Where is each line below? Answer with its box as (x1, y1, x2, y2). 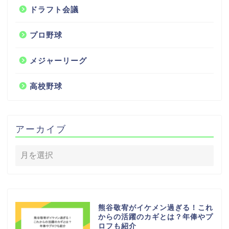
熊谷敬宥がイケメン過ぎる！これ (98, 203, 213, 212)
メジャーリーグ (30, 56, 87, 65)
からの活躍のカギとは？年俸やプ (98, 213, 213, 221)
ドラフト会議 (30, 5, 79, 14)
